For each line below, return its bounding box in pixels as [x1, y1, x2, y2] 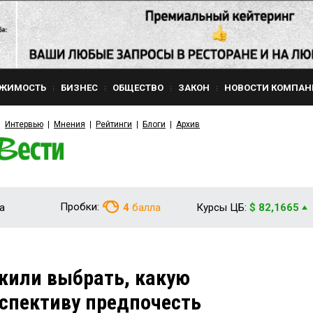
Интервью [5, 119, 43, 129]
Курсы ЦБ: [196, 201, 247, 214]
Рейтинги [96, 119, 132, 129]
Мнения [54, 119, 85, 129]
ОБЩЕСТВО [112, 82, 163, 93]
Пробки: [60, 201, 99, 213]
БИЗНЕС [61, 82, 98, 93]
